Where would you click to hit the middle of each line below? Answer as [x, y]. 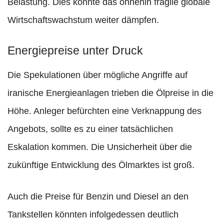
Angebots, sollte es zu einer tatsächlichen [90, 129]
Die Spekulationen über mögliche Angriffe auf [97, 75]
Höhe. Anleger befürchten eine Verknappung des [104, 111]
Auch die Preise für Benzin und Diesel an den [98, 197]
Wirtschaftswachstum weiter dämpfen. [83, 20]
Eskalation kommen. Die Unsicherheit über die [100, 147]
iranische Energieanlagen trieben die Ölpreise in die [110, 93]
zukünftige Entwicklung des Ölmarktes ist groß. [101, 165]
